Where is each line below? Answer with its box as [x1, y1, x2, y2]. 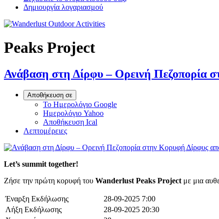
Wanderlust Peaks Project [95, 176, 181, 185]
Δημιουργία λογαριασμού [23, 2, 103, 11]
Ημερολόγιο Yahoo [43, 109, 104, 118]
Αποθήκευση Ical [43, 118, 97, 127]
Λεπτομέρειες [23, 127, 67, 135]
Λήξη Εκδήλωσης [5, 205, 62, 214]
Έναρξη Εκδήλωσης [5, 195, 68, 203]
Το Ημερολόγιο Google [43, 100, 117, 109]
